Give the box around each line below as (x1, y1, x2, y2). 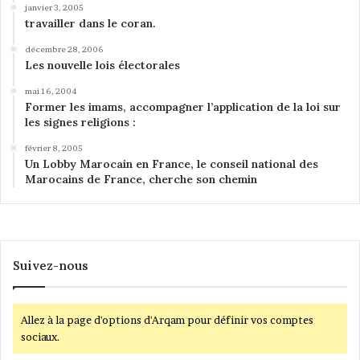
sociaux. (21, 329, 60, 343)
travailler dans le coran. (25, 15, 156, 31)
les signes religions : (25, 114, 136, 129)
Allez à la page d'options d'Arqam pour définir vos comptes (21, 313, 313, 326)
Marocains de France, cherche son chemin (25, 171, 257, 186)
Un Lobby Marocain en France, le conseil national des (25, 156, 318, 171)
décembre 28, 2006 (25, 43, 104, 54)
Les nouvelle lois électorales (25, 57, 180, 72)
